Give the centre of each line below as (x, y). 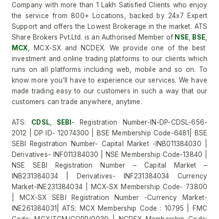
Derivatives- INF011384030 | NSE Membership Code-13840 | (109, 154)
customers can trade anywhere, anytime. (77, 102)
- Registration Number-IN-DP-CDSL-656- (139, 122)
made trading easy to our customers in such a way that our (109, 91)
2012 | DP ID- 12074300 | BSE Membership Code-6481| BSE (109, 133)
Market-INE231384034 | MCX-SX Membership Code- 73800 (109, 187)
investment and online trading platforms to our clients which (109, 59)
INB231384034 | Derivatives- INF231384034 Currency (109, 176)
